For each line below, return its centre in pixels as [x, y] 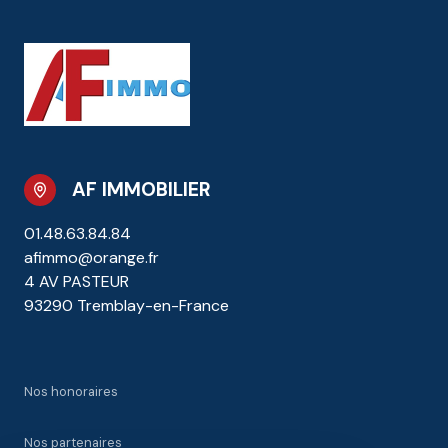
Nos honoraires [71, 391]
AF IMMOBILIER [141, 189]
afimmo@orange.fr [91, 257]
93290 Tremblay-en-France [126, 305]
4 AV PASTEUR [76, 281]
